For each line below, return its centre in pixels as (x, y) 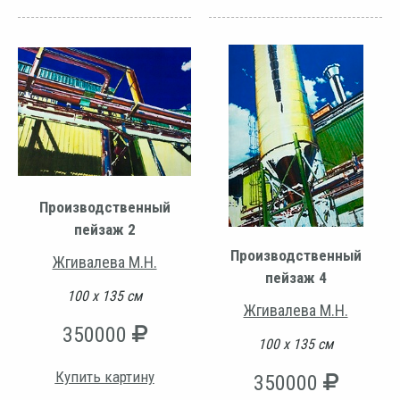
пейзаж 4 (296, 278)
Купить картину (104, 377)
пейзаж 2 (104, 230)
